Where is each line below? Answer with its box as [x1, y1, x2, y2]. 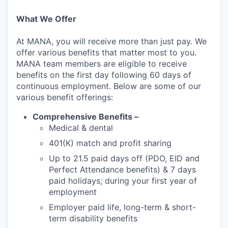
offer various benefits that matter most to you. [16, 47, 196, 58]
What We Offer [16, 14, 76, 24]
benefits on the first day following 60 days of [16, 70, 191, 80]
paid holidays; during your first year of [49, 176, 197, 186]
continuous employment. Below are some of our [16, 81, 201, 92]
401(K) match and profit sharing [49, 138, 172, 149]
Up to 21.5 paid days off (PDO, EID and [49, 153, 199, 164]
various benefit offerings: [16, 92, 113, 103]
